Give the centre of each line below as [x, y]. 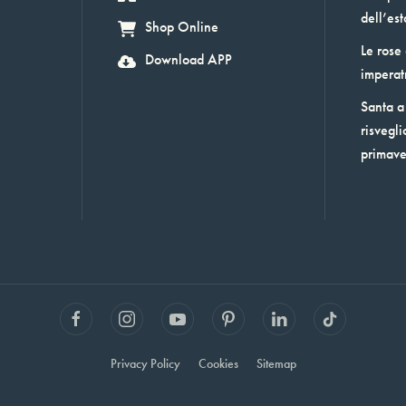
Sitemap [276, 364]
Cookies [218, 364]
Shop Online [181, 27]
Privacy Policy [145, 364]
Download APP [188, 60]
